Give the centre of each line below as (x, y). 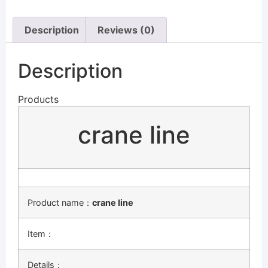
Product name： (60, 202)
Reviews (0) (126, 30)
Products (38, 99)
